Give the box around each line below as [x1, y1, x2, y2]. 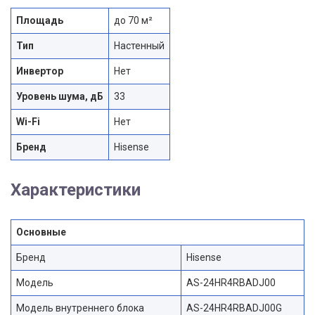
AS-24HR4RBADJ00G [186, 302, 282, 314]
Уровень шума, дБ [16, 90, 103, 102]
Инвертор [16, 65, 63, 77]
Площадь [16, 14, 63, 26]
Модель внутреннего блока [16, 302, 144, 314]
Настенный [114, 39, 165, 51]
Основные [16, 226, 66, 238]
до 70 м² [114, 14, 153, 26]
